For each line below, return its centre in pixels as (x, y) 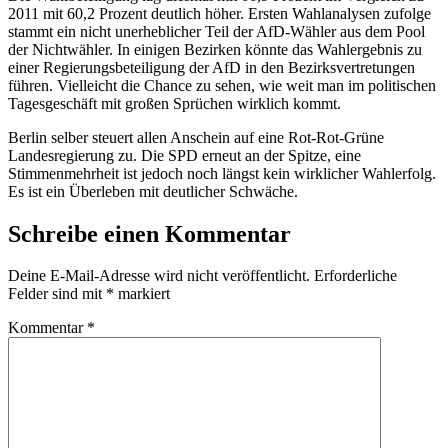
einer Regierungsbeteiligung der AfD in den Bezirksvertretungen (211, 67)
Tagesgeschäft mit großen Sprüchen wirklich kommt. (174, 103)
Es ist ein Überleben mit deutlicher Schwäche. (153, 191)
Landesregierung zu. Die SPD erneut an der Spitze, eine (184, 155)
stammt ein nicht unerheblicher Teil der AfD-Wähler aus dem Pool (216, 31)
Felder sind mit (57, 294)
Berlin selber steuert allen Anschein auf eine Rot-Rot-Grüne (196, 137)
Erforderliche (355, 276)
